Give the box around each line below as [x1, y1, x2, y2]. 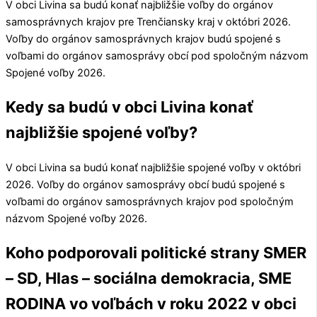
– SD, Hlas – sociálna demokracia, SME [6, 269, 292, 288]
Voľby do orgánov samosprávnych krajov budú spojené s [6, 33, 281, 45]
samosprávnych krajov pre [6, 16, 137, 28]
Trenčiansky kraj [137, 16, 214, 28]
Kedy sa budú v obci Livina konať [6, 98, 253, 117]
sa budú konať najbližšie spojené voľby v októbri [67, 161, 301, 175]
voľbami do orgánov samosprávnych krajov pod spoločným [6, 195, 294, 209]
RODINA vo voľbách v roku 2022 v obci [6, 294, 296, 313]
